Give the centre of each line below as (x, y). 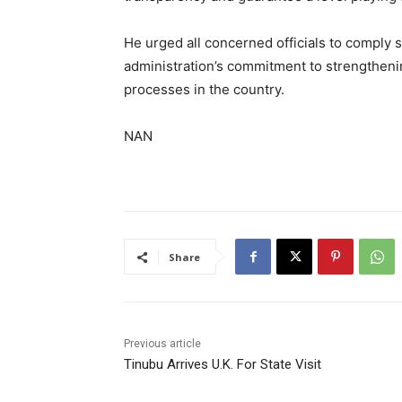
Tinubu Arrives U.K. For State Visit (223, 365)
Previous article (162, 344)
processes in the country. (204, 90)
